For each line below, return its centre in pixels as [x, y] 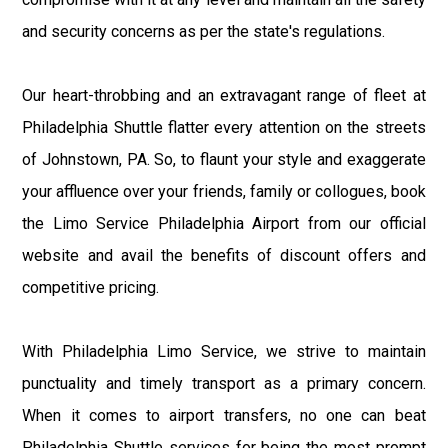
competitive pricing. [91, 287]
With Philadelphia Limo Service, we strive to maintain [224, 351]
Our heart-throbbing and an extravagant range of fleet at [224, 95]
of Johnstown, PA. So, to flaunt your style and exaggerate [224, 159]
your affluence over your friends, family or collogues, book [224, 191]
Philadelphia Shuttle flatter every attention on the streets [224, 127]
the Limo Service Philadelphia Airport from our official [224, 223]
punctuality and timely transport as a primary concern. [224, 383]
